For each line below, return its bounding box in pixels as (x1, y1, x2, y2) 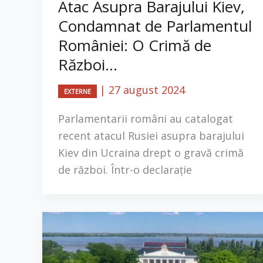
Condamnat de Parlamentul (58, 15, 252, 36)
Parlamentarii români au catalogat (58, 112, 233, 126)
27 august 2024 (109, 82, 185, 97)
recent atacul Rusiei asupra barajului (58, 129, 244, 143)
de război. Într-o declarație (58, 163, 192, 177)
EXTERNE (64, 86, 91, 96)
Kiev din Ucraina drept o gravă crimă (58, 146, 244, 160)
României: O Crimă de (58, 34, 211, 56)
